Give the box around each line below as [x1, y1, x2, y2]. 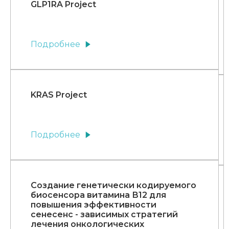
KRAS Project [31, 90, 87, 100]
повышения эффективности [31, 200, 156, 210]
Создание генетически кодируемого [31, 180, 196, 191]
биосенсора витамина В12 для [31, 190, 166, 200]
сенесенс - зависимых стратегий [31, 210, 178, 220]
